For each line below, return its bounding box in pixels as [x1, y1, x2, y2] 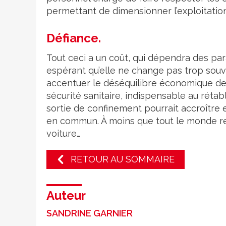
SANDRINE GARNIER [46, 208, 133, 218]
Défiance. [46, 31, 101, 45]
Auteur [46, 188, 86, 203]
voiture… [46, 128, 80, 139]
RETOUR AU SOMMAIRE [71, 154, 175, 164]
